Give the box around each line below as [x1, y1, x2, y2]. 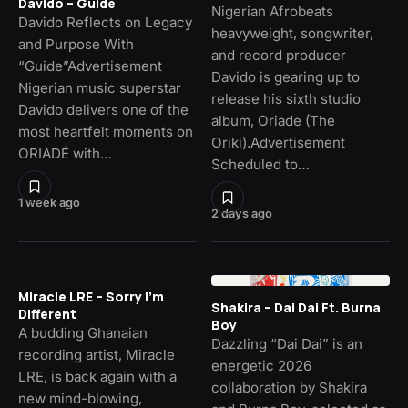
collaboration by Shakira [211, 379, 367, 397]
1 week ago [18, 196, 80, 210]
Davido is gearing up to [211, 68, 360, 87]
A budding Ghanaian [18, 324, 148, 342]
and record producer [211, 46, 346, 65]
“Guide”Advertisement [18, 57, 162, 76]
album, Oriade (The [211, 112, 335, 130]
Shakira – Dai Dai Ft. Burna [211, 299, 381, 317]
